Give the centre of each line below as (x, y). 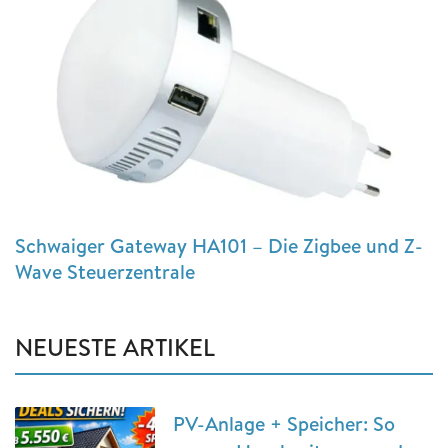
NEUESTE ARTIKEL (115, 347)
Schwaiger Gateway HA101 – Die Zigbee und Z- (219, 246)
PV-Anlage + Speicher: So (284, 424)
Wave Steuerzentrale (105, 272)
